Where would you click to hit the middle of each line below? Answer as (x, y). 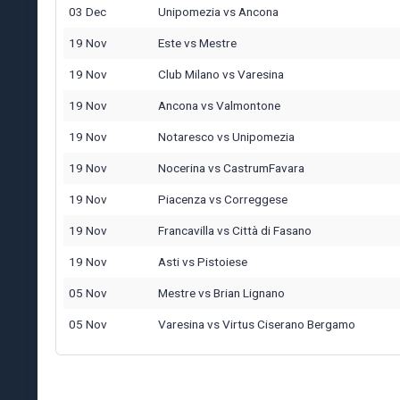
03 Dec (87, 11)
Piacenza (182, 199)
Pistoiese (222, 261)
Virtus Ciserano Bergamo (289, 324)
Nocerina (182, 167)
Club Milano (189, 74)
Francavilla (186, 230)
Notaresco (186, 136)
